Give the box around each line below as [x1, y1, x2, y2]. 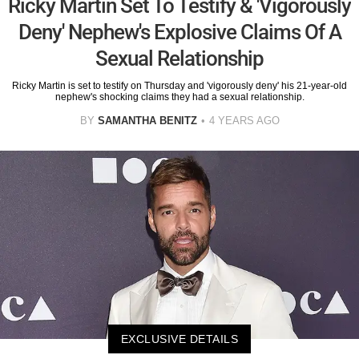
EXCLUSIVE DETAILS [120, 332, 239, 345]
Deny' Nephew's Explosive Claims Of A [18, 20, 341, 45]
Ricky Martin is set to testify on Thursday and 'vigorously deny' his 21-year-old [12, 80, 347, 92]
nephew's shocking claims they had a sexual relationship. [54, 91, 305, 103]
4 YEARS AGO [208, 115, 280, 127]
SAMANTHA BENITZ [97, 115, 197, 127]
